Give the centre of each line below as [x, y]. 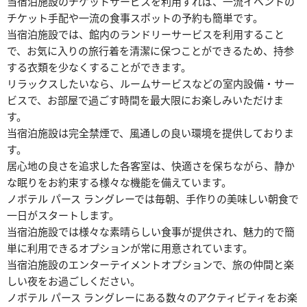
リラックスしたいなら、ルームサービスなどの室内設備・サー [151, 84]
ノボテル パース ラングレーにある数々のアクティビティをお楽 [152, 298]
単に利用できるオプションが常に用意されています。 [130, 248]
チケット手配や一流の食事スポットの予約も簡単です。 [135, 18]
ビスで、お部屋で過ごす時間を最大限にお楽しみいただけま [145, 100]
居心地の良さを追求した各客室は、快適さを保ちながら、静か [151, 166]
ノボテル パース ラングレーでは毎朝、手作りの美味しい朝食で [153, 199]
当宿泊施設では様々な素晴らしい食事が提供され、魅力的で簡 [151, 232]
